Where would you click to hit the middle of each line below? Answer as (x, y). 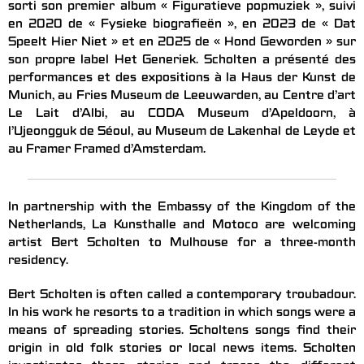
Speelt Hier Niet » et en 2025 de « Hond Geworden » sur (182, 43)
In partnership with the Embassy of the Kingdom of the (182, 208)
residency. (38, 262)
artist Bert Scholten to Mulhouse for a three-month (182, 244)
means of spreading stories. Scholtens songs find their (182, 332)
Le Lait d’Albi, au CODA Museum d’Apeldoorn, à (182, 115)
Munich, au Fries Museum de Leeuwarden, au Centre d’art (182, 97)
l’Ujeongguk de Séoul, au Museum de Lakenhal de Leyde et (182, 133)
